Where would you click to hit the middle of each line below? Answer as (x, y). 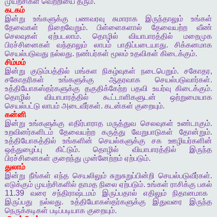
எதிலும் (155, 193)
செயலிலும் (89, 176)
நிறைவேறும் (67, 28)
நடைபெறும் (159, 71)
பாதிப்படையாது (142, 45)
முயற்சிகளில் (56, 185)
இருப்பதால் (120, 193)
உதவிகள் (144, 54)
